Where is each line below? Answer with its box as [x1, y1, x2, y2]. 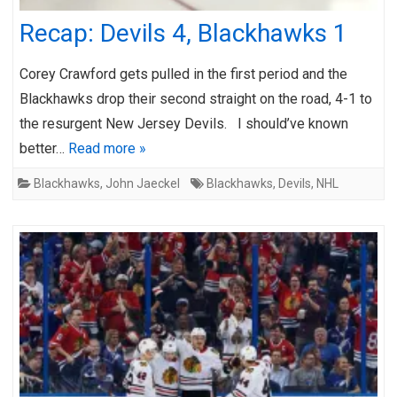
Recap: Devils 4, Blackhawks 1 [19, 18, 347, 48]
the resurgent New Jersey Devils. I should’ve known [19, 114, 348, 132]
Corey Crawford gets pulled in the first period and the [19, 65, 347, 82]
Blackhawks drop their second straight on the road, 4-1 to [19, 90, 372, 107]
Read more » [68, 139, 146, 157]
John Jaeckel [105, 175, 180, 191]
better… [19, 139, 68, 157]
